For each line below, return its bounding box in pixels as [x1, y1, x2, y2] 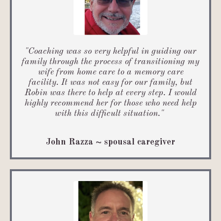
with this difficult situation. [55, 109, 160, 118]
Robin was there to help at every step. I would [24, 88, 197, 98]
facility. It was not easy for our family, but [29, 78, 192, 87]
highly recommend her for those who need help [24, 99, 197, 108]
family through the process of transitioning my [22, 57, 199, 67]
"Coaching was [25, 47, 81, 56]
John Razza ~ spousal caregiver [46, 138, 175, 147]
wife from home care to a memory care [37, 68, 184, 77]
